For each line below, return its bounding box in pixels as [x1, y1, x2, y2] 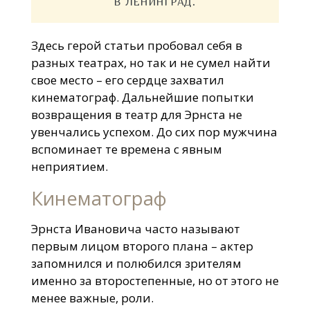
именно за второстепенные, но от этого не [30, 272, 279, 289]
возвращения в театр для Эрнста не [30, 107, 242, 123]
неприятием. [30, 158, 108, 175]
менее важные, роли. [30, 289, 154, 306]
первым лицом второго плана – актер [30, 237, 253, 254]
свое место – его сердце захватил [30, 72, 224, 89]
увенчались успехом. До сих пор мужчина [30, 124, 277, 140]
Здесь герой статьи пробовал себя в [30, 37, 242, 54]
